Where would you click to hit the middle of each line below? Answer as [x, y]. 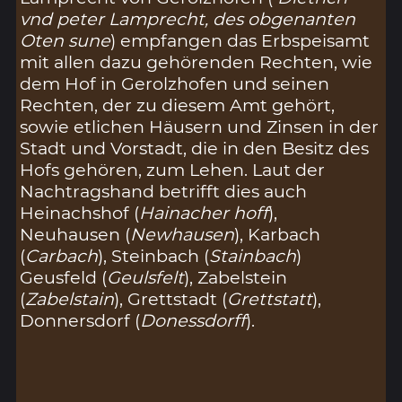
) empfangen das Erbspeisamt [240, 40]
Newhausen [183, 234]
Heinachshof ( [80, 212]
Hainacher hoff [204, 212]
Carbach [62, 255]
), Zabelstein [236, 277]
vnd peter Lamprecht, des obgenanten [188, 18]
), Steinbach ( [154, 255]
